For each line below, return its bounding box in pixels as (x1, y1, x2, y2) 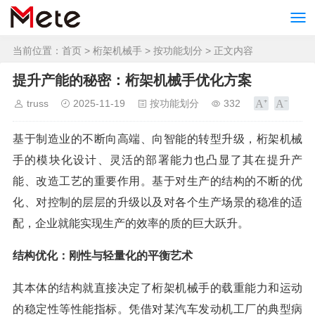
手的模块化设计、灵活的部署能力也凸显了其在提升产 (13, 154, 302, 166)
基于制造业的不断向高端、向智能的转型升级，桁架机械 (13, 133, 302, 145)
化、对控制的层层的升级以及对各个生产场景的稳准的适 (13, 196, 302, 208)
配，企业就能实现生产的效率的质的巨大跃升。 (13, 217, 249, 229)
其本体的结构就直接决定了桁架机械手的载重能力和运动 (13, 282, 302, 294)
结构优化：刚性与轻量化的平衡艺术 (13, 250, 193, 262)
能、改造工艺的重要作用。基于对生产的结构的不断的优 (13, 175, 302, 187)
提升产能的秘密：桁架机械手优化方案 (13, 72, 252, 88)
